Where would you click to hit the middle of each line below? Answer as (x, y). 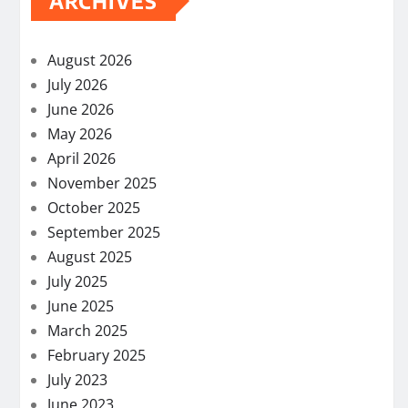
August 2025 (90, 256)
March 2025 (87, 330)
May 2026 (80, 133)
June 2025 (81, 306)
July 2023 (77, 379)
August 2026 (90, 60)
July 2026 (77, 84)
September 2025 (104, 232)
